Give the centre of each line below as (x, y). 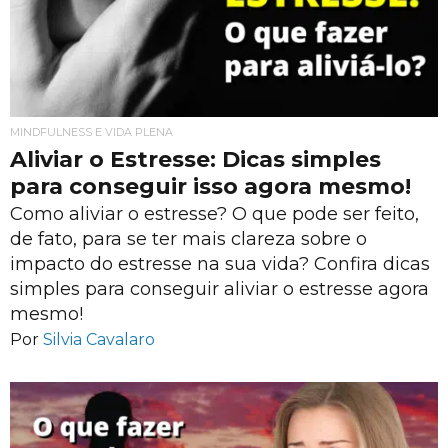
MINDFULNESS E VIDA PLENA (91, 131)
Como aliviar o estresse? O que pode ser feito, (214, 213)
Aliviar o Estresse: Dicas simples (195, 159)
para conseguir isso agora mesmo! (210, 186)
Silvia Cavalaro (99, 340)
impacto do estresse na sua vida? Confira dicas (220, 263)
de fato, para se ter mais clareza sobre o (188, 238)
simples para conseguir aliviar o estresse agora (219, 288)
